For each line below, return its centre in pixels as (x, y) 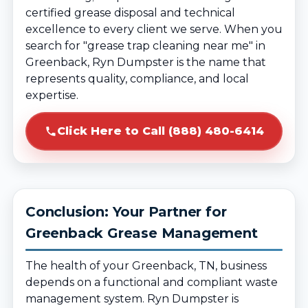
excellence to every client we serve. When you (154, 29)
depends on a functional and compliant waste (152, 282)
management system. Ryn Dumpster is (132, 299)
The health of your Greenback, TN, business (146, 266)
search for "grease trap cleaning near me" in (145, 46)
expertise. (52, 95)
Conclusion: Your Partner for (126, 212)
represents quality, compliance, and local (137, 79)
